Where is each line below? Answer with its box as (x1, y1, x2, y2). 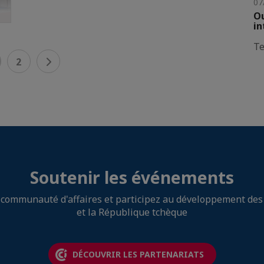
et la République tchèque (77, 205, 187, 219)
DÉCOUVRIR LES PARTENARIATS (72, 248, 204, 260)
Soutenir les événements (30, 166, 234, 189)
